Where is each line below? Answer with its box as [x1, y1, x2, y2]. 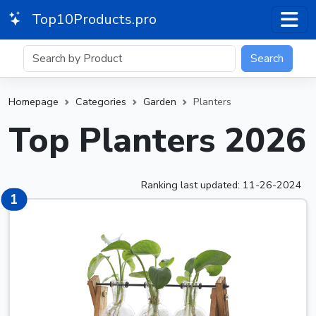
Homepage [8, 94, 59, 109]
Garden [143, 94, 176, 109]
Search [250, 50, 284, 66]
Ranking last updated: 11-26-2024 [141, 177, 302, 192]
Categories [75, 94, 126, 109]
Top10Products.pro [28, 9, 157, 29]
